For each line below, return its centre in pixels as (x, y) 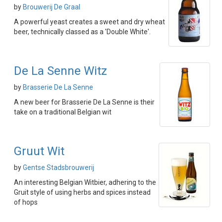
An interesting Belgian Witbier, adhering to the (85, 182)
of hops (26, 202)
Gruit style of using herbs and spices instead (82, 192)
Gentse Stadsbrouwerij (58, 167)
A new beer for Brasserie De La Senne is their (84, 102)
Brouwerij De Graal (52, 7)
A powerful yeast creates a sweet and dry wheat (89, 22)
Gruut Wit (39, 151)
